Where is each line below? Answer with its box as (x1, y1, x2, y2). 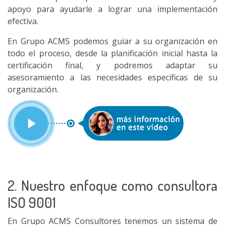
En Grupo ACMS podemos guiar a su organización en (8, 36, 217, 47)
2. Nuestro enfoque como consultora (8, 176, 217, 194)
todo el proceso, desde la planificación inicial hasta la (8, 48, 217, 59)
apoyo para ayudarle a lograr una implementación (8, 4, 217, 15)
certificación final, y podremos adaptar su (8, 60, 217, 71)
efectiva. (8, 16, 38, 27)
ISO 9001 (8, 193, 56, 211)
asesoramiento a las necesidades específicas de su (8, 72, 217, 83)
